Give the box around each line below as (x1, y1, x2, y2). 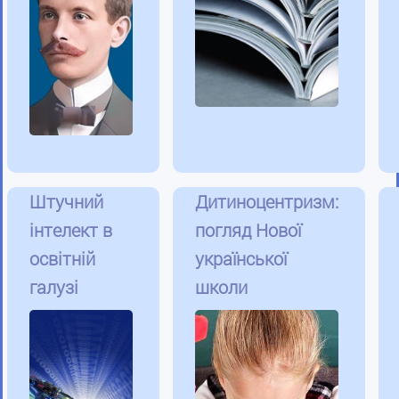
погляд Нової (195, 218, 301, 242)
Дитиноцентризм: (195, 190, 338, 214)
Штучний (29, 190, 103, 214)
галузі (29, 275, 78, 299)
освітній (29, 247, 95, 271)
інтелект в (29, 218, 112, 242)
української (195, 247, 287, 271)
